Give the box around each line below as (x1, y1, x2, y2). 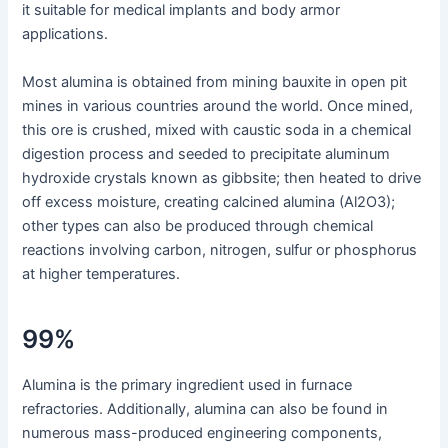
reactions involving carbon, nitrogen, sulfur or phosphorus (22, 240, 418, 259)
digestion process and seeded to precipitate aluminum (22, 144, 391, 163)
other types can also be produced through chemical (22, 216, 374, 235)
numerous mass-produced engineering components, (22, 423, 383, 442)
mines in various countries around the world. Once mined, (22, 96, 414, 115)
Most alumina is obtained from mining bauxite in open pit (22, 72, 408, 91)
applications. (22, 25, 109, 44)
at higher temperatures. (22, 264, 181, 283)
